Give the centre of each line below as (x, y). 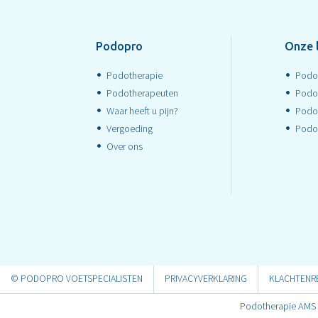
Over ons (125, 147)
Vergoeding (130, 129)
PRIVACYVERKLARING (206, 279)
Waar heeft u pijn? (142, 111)
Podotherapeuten (142, 93)
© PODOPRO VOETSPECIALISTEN (77, 279)
